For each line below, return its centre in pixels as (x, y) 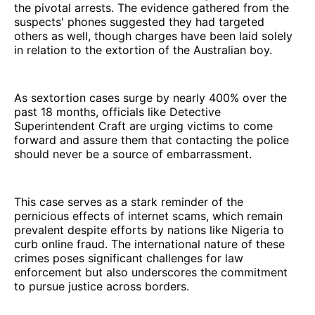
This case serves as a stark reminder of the (129, 201)
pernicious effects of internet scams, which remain (148, 216)
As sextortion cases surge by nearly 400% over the (150, 97)
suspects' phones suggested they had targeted (139, 21)
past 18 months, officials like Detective (117, 111)
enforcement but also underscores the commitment (151, 272)
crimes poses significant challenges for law (129, 258)
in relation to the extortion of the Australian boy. (143, 50)
